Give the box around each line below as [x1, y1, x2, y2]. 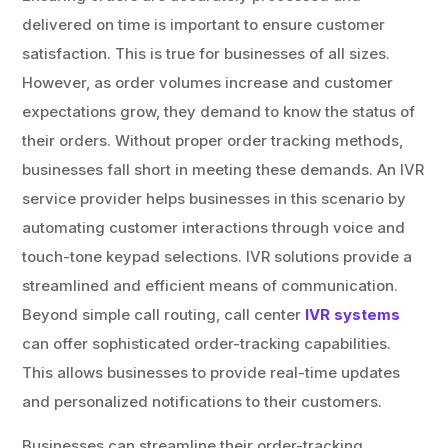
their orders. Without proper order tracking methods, [22, 131, 404, 150]
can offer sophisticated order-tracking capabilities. [22, 334, 392, 353]
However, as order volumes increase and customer [22, 73, 394, 92]
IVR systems [305, 305, 401, 324]
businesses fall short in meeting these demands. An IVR [22, 160, 425, 179]
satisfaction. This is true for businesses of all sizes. [22, 44, 391, 63]
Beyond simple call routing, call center [22, 305, 306, 324]
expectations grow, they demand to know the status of [22, 102, 416, 121]
